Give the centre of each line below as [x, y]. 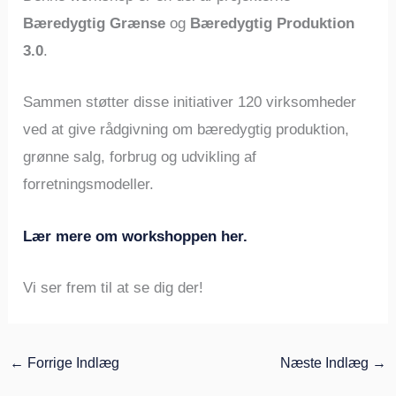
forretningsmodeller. [89, 185]
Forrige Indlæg [72, 362]
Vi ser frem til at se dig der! [114, 287]
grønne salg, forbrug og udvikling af [140, 157]
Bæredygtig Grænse [95, 24]
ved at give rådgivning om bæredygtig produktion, [187, 130]
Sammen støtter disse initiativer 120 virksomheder [190, 103]
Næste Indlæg [326, 362]
